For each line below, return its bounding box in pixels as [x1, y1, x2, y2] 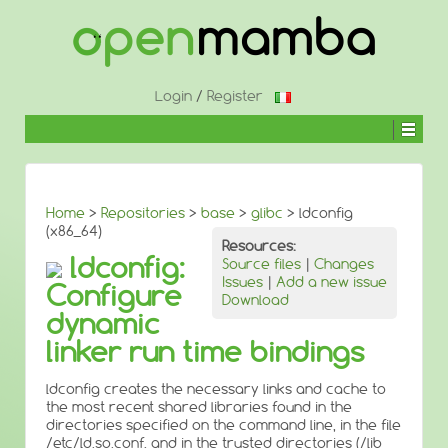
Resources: [222, 237, 296, 255]
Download [222, 291, 289, 309]
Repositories [101, 204, 185, 222]
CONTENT [24, 66, 78, 81]
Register [206, 87, 263, 105]
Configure [46, 278, 182, 313]
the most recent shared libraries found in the [46, 398, 352, 416]
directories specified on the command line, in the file [46, 416, 401, 434]
